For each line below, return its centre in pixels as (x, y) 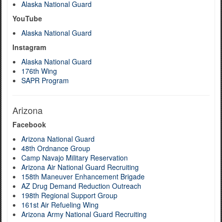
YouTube (27, 18)
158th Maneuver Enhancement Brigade (83, 176)
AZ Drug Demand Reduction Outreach (81, 186)
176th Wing (39, 71)
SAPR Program (45, 80)
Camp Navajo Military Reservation (75, 158)
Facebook (29, 124)
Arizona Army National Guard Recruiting (84, 214)
